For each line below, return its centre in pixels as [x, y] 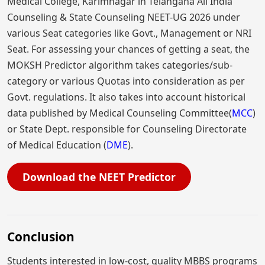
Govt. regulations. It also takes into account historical [126, 97]
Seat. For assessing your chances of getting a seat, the [128, 49]
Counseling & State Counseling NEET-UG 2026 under [124, 17]
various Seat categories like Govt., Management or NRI [129, 33]
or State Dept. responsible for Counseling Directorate [127, 129]
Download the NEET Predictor [99, 177]
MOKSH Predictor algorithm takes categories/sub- [120, 65]
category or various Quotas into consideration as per [126, 81]
